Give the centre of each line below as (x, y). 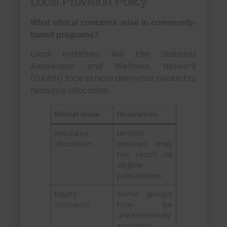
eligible (130, 165)
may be (145, 205)
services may (145, 144)
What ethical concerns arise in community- (113, 22)
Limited (130, 134)
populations (140, 176)
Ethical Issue (77, 114)
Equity (66, 194)
